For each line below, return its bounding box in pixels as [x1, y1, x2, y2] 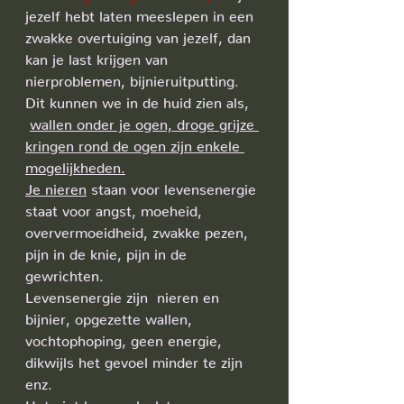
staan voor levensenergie [87, 180, 261, 191]
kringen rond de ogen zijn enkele [25, 137, 244, 148]
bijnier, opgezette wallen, [25, 310, 197, 321]
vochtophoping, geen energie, [25, 332, 226, 343]
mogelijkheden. [25, 159, 125, 170]
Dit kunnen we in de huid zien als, [25, 94, 249, 105]
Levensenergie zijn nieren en [25, 289, 224, 299]
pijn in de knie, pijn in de [25, 245, 191, 256]
